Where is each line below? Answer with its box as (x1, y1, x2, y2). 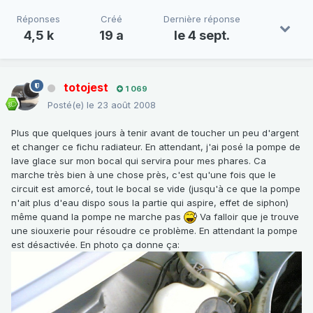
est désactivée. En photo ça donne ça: (11, 238, 180, 250)
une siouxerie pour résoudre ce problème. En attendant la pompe (11, 224, 298, 236)
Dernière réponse (163, 13, 240, 24)
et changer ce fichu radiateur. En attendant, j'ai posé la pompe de (11, 140, 300, 152)
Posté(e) (48, 99, 87, 110)
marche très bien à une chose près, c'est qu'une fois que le (11, 168, 276, 180)
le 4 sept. (173, 27, 230, 43)
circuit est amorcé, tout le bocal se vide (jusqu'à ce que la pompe (11, 182, 300, 194)
